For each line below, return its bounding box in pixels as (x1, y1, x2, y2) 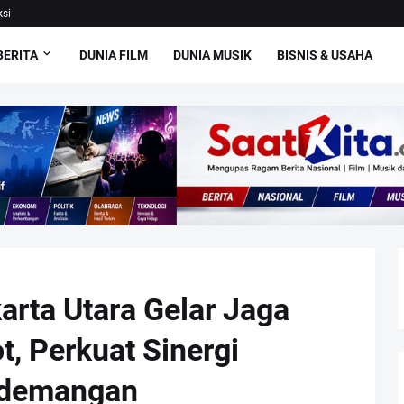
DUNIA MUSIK (173, 47, 252, 62)
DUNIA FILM (79, 47, 149, 62)
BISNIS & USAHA (277, 47, 373, 62)
